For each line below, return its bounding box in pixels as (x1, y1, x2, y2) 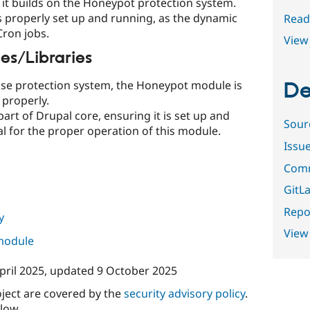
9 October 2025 (96, 262, 177, 278)
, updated (44, 262, 97, 278)
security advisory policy (123, 285, 245, 301)
